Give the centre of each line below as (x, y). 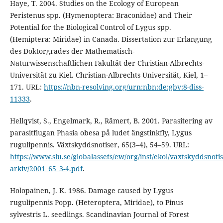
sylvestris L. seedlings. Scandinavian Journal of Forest (99, 215)
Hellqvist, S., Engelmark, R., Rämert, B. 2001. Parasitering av (111, 121)
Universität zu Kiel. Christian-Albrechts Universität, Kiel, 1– (109, 75)
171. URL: (27, 87)
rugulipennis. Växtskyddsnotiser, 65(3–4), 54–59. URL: (99, 145)
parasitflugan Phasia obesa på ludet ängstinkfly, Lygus (101, 133)
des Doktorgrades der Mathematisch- (72, 51)
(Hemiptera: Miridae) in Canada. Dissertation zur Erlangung (111, 39)
